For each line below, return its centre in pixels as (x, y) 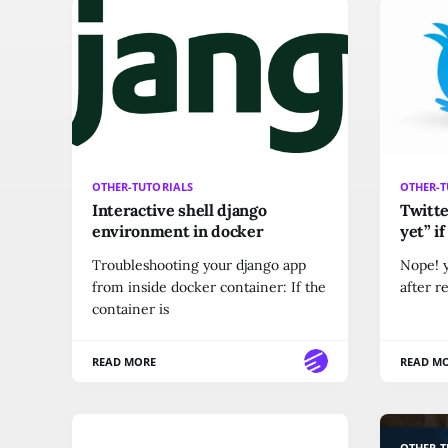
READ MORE (124, 361)
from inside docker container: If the (209, 286)
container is (130, 308)
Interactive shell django (179, 209)
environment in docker (178, 230)
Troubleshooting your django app (199, 264)
